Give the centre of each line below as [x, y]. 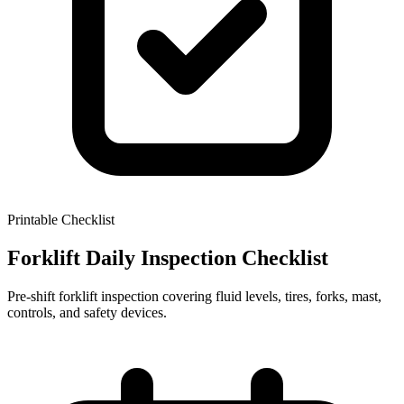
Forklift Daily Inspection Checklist [168, 257]
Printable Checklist [61, 220]
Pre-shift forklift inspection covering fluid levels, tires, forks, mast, [194, 296]
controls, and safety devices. [87, 312]
